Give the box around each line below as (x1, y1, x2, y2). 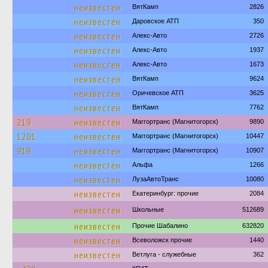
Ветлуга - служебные (132, 251, 196, 258)
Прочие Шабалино (132, 222, 188, 229)
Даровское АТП (132, 17, 179, 25)
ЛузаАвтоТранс (132, 175, 179, 182)
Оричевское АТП (132, 89, 184, 96)
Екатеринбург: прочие (132, 190, 199, 197)
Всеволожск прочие (132, 236, 192, 243)
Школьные (132, 206, 164, 213)
